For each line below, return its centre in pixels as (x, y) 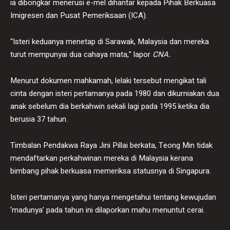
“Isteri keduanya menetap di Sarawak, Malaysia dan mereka (110, 41)
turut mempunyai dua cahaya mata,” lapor (81, 54)
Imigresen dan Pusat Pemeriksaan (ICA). (79, 15)
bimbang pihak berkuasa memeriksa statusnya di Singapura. (111, 171)
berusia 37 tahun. (39, 119)
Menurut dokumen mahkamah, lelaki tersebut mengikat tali (108, 80)
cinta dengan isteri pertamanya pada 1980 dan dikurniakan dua (115, 93)
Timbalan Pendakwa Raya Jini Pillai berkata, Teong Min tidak (111, 145)
